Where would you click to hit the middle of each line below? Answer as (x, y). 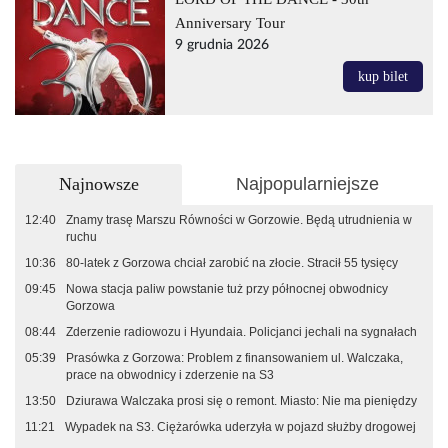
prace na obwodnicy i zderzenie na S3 (170, 375)
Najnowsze (98, 184)
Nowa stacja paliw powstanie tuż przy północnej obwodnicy (227, 289)
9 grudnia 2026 (222, 45)
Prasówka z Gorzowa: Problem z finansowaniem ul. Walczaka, (234, 358)
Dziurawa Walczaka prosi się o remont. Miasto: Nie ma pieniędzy (241, 401)
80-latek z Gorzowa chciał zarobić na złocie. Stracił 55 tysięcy (232, 263)
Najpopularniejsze (307, 184)
